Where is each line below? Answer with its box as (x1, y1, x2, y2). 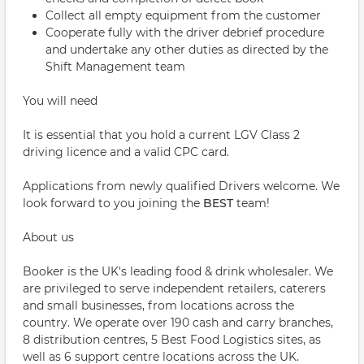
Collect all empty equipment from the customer (45, 8, 321, 23)
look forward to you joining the (23, 196, 203, 210)
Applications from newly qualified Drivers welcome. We (23, 179, 340, 193)
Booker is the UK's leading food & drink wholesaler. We (23, 264, 333, 279)
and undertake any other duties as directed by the (45, 42, 328, 57)
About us (23, 230, 74, 245)
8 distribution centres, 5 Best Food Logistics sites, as (23, 332, 321, 347)
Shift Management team (45, 59, 185, 74)
